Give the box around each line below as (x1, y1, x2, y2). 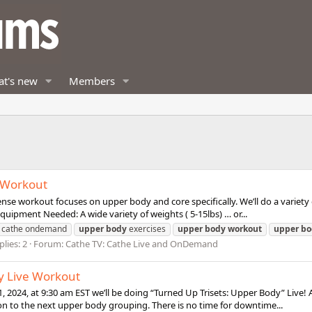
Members (68, 74, 115, 88)
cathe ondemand (1, 222, 67, 235)
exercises (127, 222, 166, 235)
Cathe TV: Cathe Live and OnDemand (65, 237, 218, 250)
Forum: (33, 237, 65, 250)
